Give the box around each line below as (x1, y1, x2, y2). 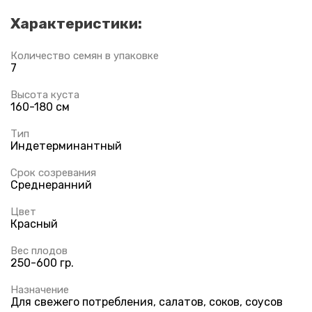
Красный (10, 217, 58, 231)
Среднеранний (10, 178, 92, 192)
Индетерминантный (10, 139, 122, 153)
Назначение (10, 283, 69, 296)
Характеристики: (10, 14, 142, 32)
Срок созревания (10, 166, 96, 179)
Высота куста (10, 88, 79, 101)
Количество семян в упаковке (10, 49, 159, 62)
